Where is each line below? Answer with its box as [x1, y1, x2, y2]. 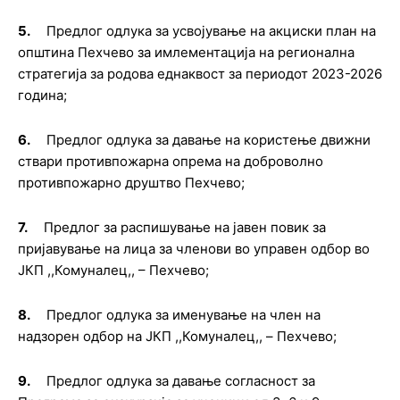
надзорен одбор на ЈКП [18, 328, 175, 345]
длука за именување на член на [114, 306, 321, 323]
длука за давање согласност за [114, 372, 315, 389]
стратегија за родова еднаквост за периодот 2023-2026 [18, 65, 382, 82]
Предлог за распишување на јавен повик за [44, 219, 326, 236]
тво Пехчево [159, 174, 241, 191]
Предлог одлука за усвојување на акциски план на [46, 22, 376, 39]
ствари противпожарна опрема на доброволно [18, 153, 323, 170]
